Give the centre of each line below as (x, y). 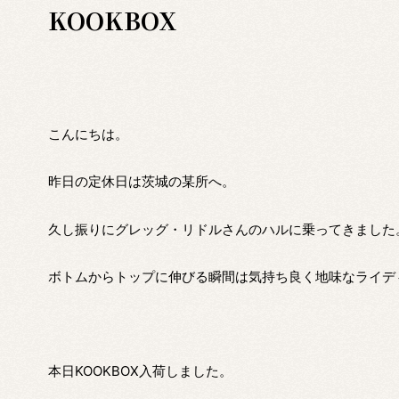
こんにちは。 (88, 134)
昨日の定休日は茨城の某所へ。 (141, 182)
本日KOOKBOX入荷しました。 (140, 371)
